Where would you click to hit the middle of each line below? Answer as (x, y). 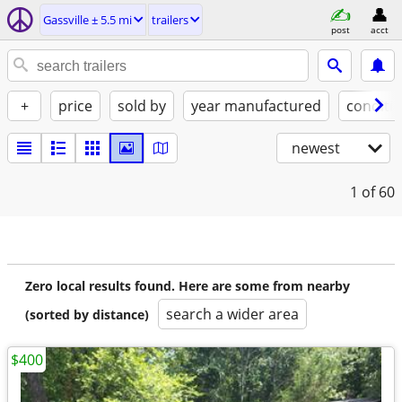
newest (316, 148)
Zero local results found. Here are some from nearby (188, 286)
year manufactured (256, 106)
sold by (142, 106)
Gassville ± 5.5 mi (87, 20)
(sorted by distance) (87, 315)
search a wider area (232, 314)
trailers (170, 20)
